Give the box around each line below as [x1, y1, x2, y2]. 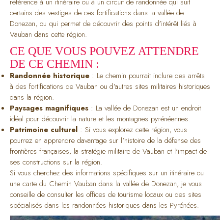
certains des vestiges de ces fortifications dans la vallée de [10, 7, 184, 18]
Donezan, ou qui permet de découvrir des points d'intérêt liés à [10, 18, 196, 29]
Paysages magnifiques [10, 102, 88, 113]
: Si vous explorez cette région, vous [78, 124, 187, 135]
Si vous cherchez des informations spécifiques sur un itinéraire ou [10, 167, 204, 178]
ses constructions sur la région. [10, 156, 102, 167]
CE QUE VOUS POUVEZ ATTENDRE [10, 44, 199, 57]
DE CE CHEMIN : [10, 57, 99, 70]
